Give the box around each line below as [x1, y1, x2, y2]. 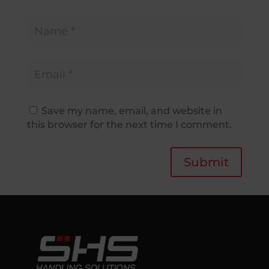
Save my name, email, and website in [41, 104, 222, 116]
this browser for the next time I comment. [26, 118, 232, 130]
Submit [184, 154, 229, 169]
